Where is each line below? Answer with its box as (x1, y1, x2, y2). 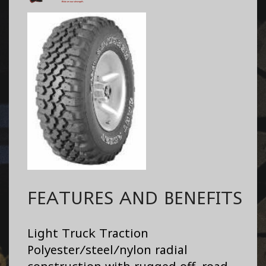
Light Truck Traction (27, 226, 148, 240)
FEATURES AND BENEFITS (27, 186, 242, 208)
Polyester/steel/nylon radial (27, 242, 188, 256)
